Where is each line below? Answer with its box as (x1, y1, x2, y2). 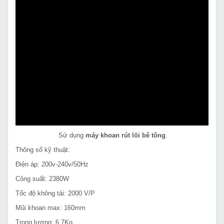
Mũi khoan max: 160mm (15, 204, 85, 212)
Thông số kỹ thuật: (15, 146, 70, 154)
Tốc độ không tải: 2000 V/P (15, 189, 95, 197)
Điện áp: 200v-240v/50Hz (15, 160, 88, 168)
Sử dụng (56, 131, 85, 139)
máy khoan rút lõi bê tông (85, 131, 165, 139)
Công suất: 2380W (15, 175, 69, 183)
